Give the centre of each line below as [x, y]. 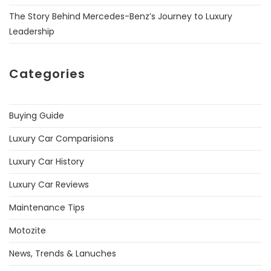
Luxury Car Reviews [49, 184]
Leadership [32, 31]
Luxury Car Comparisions [61, 138]
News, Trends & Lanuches [63, 253]
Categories [47, 73]
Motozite [28, 230]
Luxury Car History [47, 161]
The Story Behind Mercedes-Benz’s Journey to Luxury [121, 16]
